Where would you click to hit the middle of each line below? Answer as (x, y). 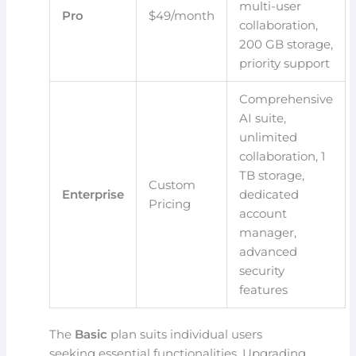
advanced (269, 252)
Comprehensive (286, 99)
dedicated (269, 194)
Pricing (170, 204)
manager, (268, 232)
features (264, 290)
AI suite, (263, 118)
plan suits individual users (185, 335)
